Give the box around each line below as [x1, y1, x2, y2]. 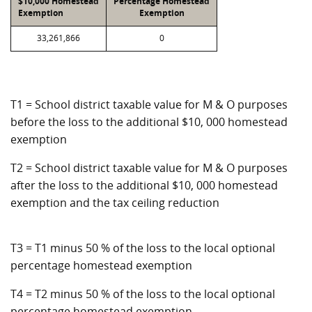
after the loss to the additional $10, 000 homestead [10, 178, 278, 193]
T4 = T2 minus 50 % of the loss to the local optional [10, 286, 275, 302]
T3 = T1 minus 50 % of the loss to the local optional [10, 240, 275, 256]
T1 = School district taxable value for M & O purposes [10, 97, 288, 112]
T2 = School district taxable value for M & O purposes [10, 160, 288, 175]
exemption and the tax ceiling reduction [10, 195, 219, 210]
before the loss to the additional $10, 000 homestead [10, 114, 288, 130]
